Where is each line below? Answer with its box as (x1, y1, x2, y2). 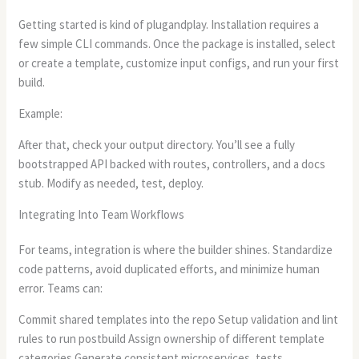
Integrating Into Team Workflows (18, 206, 185, 222)
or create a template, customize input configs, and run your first (18, 54, 340, 71)
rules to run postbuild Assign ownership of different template (18, 330, 325, 346)
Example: (18, 105, 63, 121)
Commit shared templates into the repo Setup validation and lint (18, 311, 339, 327)
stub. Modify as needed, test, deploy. (18, 175, 204, 191)
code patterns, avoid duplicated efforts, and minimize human (18, 260, 321, 276)
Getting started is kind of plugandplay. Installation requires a (18, 16, 320, 32)
